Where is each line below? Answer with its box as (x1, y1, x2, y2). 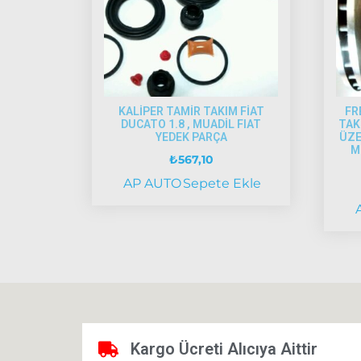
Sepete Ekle (182, 175, 261, 191)
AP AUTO (122, 175, 181, 191)
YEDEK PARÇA (155, 130, 227, 143)
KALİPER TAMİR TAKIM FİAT (118, 104, 264, 118)
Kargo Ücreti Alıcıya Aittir (131, 338, 317, 359)
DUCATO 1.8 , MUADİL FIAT (121, 117, 262, 131)
